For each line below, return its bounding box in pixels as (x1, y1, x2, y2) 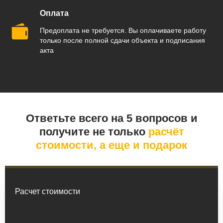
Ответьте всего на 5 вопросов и (25, 112, 198, 125)
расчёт (145, 125, 184, 138)
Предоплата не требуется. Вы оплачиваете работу (40, 26, 206, 35)
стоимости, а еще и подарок (36, 139, 187, 152)
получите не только (39, 125, 145, 138)
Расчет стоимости (15, 187, 80, 196)
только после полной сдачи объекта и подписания (40, 36, 205, 45)
